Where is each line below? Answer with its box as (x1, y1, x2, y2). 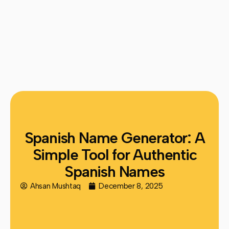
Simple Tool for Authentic (32, 145, 197, 165)
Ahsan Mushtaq (30, 181, 81, 191)
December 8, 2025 (99, 181, 163, 191)
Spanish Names (64, 162, 165, 181)
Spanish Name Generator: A (24, 128, 205, 148)
